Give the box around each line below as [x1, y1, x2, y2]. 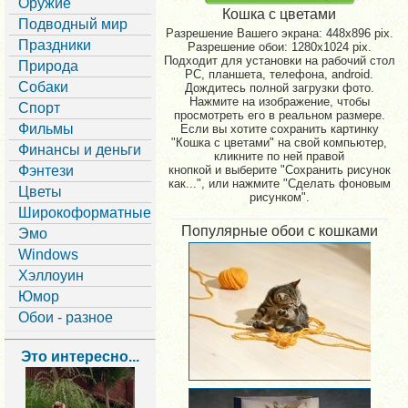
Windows [18, 247, 78, 262]
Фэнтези [18, 163, 74, 178]
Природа [18, 58, 78, 74]
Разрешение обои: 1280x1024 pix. [188, 40, 372, 54]
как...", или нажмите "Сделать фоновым [168, 177, 391, 190]
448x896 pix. [326, 26, 393, 40]
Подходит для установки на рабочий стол [164, 54, 395, 67]
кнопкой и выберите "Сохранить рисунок [168, 163, 391, 177]
